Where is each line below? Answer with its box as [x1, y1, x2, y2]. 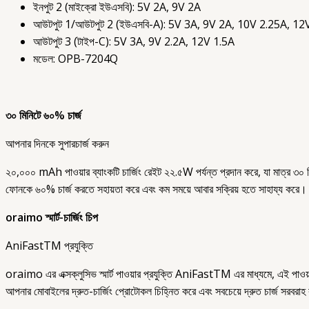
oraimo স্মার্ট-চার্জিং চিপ [6, 210, 98, 226]
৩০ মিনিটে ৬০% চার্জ [6, 108, 81, 123]
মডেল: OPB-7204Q [33, 51, 118, 67]
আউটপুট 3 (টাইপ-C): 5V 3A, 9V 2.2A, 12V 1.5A [33, 34, 235, 50]
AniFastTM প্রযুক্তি [6, 238, 93, 254]
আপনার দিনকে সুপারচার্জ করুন [6, 136, 109, 152]
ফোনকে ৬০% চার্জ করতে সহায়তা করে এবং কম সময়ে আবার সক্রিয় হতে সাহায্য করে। [6, 181, 307, 197]
